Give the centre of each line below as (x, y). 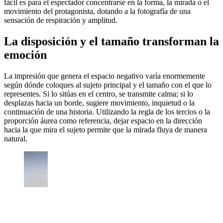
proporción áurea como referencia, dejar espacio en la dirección (103, 121)
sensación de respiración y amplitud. (61, 20)
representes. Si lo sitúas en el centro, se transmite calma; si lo (99, 94)
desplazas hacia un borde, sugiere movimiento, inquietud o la (99, 103)
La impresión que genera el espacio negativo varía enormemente (105, 76)
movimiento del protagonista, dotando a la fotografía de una (97, 11)
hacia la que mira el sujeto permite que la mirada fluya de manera (106, 130)
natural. (16, 139)
